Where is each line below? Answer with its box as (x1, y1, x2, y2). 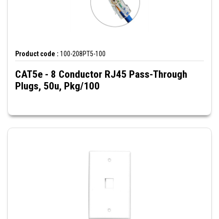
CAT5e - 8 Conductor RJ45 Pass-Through (15, 68, 187, 81)
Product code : (15, 50, 59, 58)
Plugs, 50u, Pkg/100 (15, 80, 100, 92)
